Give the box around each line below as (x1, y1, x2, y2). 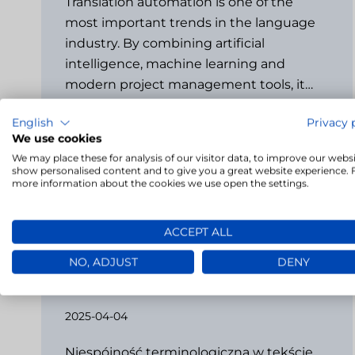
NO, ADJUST (68, 255, 138, 269)
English (12, 116, 53, 129)
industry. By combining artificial (65, 35, 265, 51)
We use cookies (12, 132, 101, 145)
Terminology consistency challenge (65, 245, 328, 263)
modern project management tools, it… (65, 76, 316, 92)
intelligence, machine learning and (65, 55, 285, 71)
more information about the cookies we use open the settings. (12, 177, 309, 189)
